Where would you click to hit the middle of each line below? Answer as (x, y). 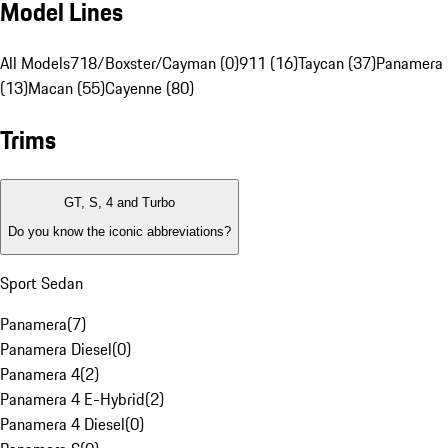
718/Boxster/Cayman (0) (154, 63)
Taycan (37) (337, 63)
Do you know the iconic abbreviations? (119, 231)
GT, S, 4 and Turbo (119, 203)
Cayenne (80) (149, 88)
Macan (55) (66, 88)
